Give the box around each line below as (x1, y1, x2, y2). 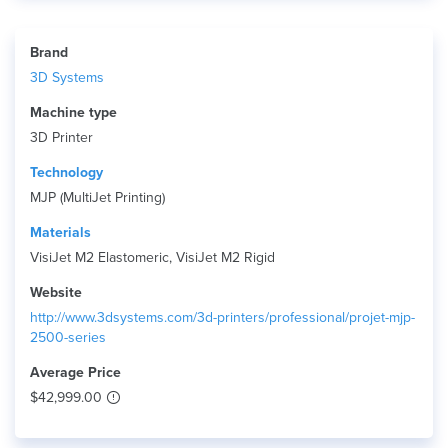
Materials (30, 224, 91, 241)
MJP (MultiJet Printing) (30, 189, 165, 206)
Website (30, 284, 82, 301)
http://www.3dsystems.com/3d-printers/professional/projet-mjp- (30, 309, 415, 326)
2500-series (30, 329, 106, 346)
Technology (30, 164, 103, 181)
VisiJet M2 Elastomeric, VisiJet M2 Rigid (30, 249, 275, 266)
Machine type (30, 104, 117, 121)
